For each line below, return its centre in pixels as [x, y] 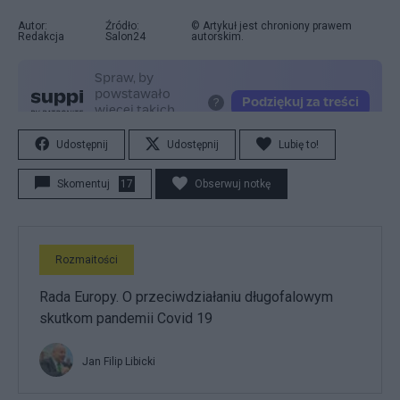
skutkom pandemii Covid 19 [126, 318]
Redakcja [41, 37]
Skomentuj [83, 184]
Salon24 [125, 37]
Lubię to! [299, 145]
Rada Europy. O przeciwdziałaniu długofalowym [186, 297]
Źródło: [122, 26]
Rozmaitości [87, 260]
